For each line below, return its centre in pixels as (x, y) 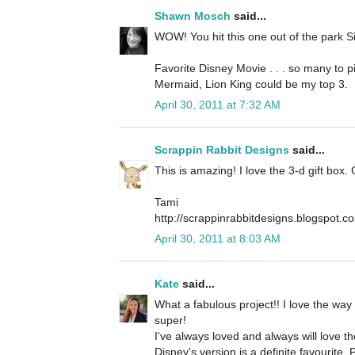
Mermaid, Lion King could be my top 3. (251, 84)
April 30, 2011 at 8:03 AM (218, 239)
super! (170, 321)
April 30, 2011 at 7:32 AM (218, 105)
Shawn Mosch (193, 16)
